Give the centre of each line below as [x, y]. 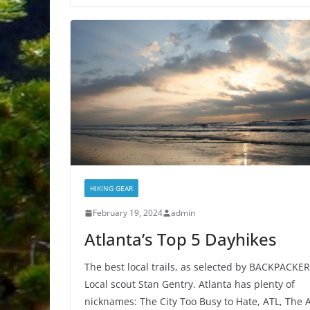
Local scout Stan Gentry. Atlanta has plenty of [190, 284]
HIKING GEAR [111, 189]
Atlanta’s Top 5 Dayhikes [181, 239]
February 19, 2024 [128, 213]
